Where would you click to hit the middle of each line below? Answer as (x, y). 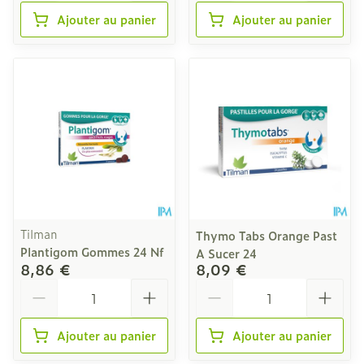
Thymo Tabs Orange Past (266, 235)
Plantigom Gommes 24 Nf (92, 251)
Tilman (39, 234)
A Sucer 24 (226, 253)
